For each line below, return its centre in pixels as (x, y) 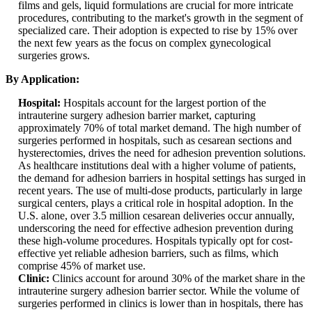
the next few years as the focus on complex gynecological (145, 43)
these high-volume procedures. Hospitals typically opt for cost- (155, 241)
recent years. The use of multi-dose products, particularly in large (160, 191)
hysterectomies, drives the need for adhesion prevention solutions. (162, 153)
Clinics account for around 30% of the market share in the (179, 279)
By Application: (42, 79)
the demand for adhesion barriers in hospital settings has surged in (162, 178)
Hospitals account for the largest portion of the (165, 103)
